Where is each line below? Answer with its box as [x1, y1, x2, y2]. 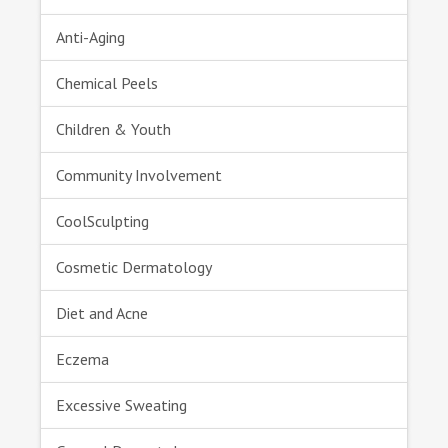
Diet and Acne [56, 303, 148, 324]
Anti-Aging [56, 27, 125, 48]
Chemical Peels [56, 73, 158, 94]
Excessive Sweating [56, 395, 187, 416]
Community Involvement [56, 165, 222, 186]
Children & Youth [56, 119, 171, 140]
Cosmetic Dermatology [56, 257, 212, 278]
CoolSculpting [56, 211, 149, 232]
